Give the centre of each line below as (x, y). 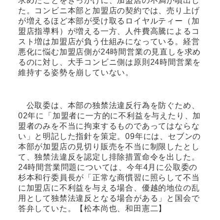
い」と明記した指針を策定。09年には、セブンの (110, 136)
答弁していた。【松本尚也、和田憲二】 (92, 208)
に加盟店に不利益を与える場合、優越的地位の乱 (109, 188)
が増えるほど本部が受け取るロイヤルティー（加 (109, 21)
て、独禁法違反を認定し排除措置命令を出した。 (109, 157)
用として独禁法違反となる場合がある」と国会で (109, 198)
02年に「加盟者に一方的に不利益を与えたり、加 (110, 115)
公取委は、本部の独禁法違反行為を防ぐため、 (109, 105)
